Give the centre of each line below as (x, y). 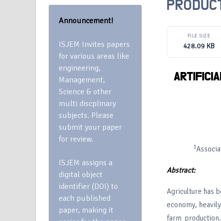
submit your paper (90, 127)
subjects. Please (86, 115)
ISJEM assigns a (86, 163)
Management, (82, 80)
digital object (81, 175)
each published (85, 198)
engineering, (80, 68)
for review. (76, 139)
